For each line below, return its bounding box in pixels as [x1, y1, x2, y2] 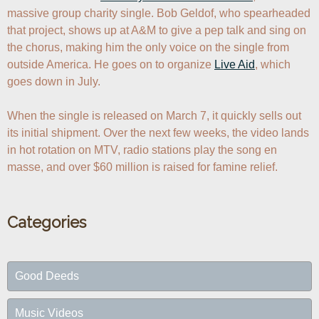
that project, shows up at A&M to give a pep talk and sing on [7, 24, 306, 37]
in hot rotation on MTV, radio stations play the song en [7, 144, 277, 157]
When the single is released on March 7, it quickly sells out [7, 110, 301, 122]
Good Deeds [15, 270, 79, 283]
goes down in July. [7, 75, 100, 88]
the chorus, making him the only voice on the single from [7, 41, 289, 54]
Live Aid [214, 58, 255, 71]
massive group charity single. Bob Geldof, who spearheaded [7, 7, 310, 20]
